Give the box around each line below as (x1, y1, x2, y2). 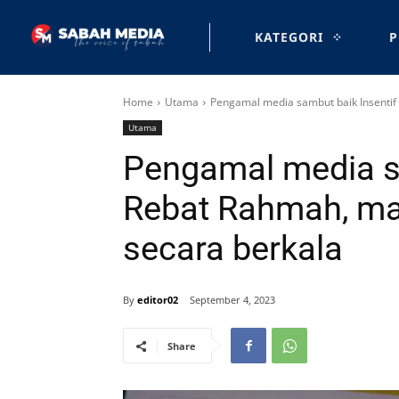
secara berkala (123, 229, 343, 268)
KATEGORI (255, 28, 323, 45)
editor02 (137, 292, 178, 306)
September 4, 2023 (190, 293, 275, 307)
